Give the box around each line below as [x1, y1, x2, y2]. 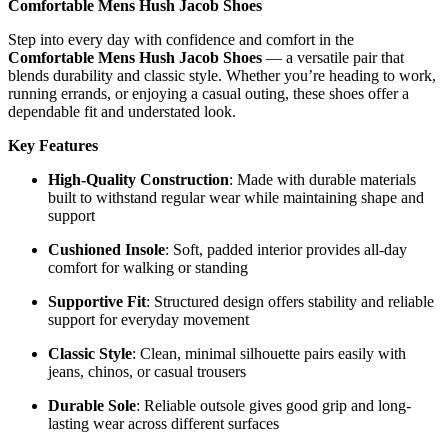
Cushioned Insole [48, 240, 165, 258]
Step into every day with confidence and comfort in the [8, 30, 354, 48]
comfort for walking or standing [48, 258, 248, 276]
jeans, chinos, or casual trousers [48, 362, 246, 380]
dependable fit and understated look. [8, 102, 236, 120]
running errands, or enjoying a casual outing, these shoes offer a [8, 84, 409, 102]
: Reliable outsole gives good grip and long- [136, 396, 411, 414]
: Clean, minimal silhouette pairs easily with [132, 344, 406, 362]
